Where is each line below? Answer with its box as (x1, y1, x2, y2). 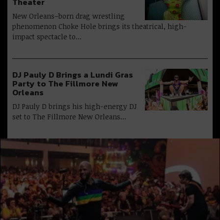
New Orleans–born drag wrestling (12, 11, 125, 21)
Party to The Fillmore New (12, 77, 118, 90)
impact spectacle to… (12, 31, 82, 41)
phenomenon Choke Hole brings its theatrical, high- (12, 21, 187, 31)
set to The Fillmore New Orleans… (12, 111, 126, 121)
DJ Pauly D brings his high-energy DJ (12, 101, 137, 111)
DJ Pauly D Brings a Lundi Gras (12, 68, 133, 81)
